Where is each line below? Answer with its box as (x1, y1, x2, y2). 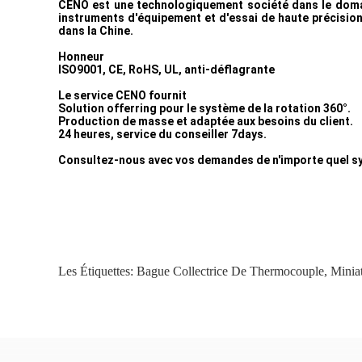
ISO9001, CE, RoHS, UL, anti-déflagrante (58, 63, 275, 76)
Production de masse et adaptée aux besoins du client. (58, 115, 353, 128)
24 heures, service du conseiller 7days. (58, 128, 267, 141)
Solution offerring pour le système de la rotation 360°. (58, 102, 351, 115)
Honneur (58, 50, 104, 63)
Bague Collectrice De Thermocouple (137, 264, 324, 278)
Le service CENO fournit (58, 89, 187, 102)
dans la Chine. (58, 24, 136, 37)
